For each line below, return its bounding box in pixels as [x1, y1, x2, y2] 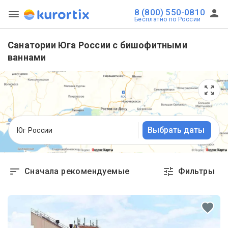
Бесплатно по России [134, 16, 201, 23]
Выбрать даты [148, 125, 205, 135]
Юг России [17, 126, 53, 134]
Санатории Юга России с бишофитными [8, 40, 187, 50]
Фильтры [178, 166, 215, 176]
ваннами [8, 52, 46, 63]
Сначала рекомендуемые [24, 166, 130, 176]
